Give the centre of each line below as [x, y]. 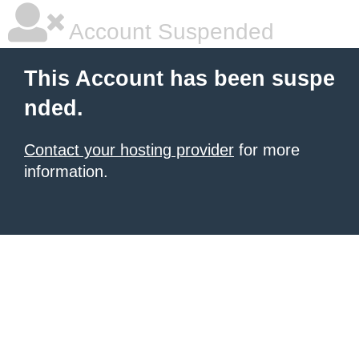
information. [66, 171]
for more [267, 150]
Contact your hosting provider [129, 150]
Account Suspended [169, 32]
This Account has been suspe [179, 79]
